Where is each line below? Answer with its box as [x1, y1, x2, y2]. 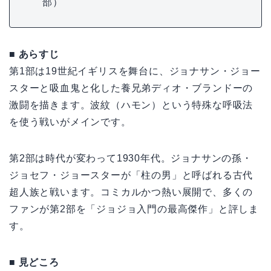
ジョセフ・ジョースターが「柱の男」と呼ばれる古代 [9, 170, 253, 181]
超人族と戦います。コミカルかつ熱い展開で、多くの [9, 187, 253, 198]
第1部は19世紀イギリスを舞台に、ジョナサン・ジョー [9, 66, 261, 77]
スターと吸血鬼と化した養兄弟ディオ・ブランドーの [9, 83, 253, 94]
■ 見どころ [9, 257, 59, 268]
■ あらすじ [9, 49, 59, 60]
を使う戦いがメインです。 [9, 117, 131, 128]
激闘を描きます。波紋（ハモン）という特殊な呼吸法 [9, 100, 253, 111]
